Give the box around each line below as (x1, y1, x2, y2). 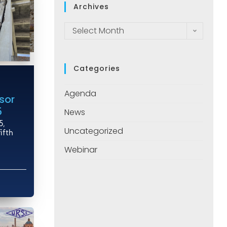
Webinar (64, 144, 97, 156)
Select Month (72, 25, 124, 37)
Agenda (64, 88, 96, 100)
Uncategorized (64, 125, 123, 137)
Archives (73, 2, 109, 12)
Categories (73, 63, 120, 74)
